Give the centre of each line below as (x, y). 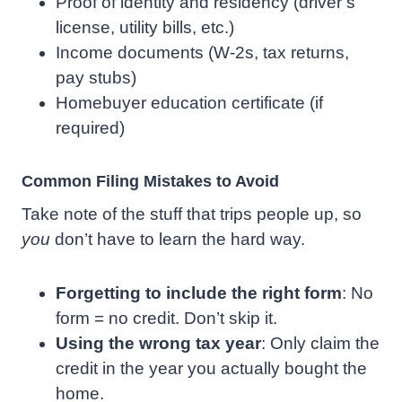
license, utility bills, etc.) (145, 28)
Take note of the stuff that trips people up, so (192, 214)
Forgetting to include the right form (199, 293)
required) (90, 128)
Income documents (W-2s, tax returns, (202, 53)
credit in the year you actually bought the (211, 369)
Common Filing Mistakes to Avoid (150, 182)
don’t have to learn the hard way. (178, 240)
